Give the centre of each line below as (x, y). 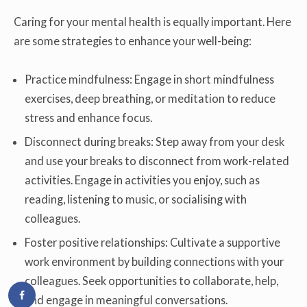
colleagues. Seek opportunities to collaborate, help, (152, 281)
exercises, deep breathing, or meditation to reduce (150, 99)
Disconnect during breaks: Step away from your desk (155, 142)
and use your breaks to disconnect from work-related (157, 161)
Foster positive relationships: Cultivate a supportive (153, 243)
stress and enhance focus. (89, 118)
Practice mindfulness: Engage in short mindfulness (150, 79)
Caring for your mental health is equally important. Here (152, 21)
